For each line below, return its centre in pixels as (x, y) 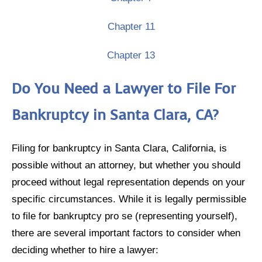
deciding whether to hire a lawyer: (85, 249)
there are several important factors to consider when (126, 232)
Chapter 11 (131, 26)
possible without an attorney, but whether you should (126, 165)
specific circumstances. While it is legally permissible (129, 199)
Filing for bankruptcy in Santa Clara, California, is (119, 148)
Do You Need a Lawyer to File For (124, 88)
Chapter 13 (131, 55)
